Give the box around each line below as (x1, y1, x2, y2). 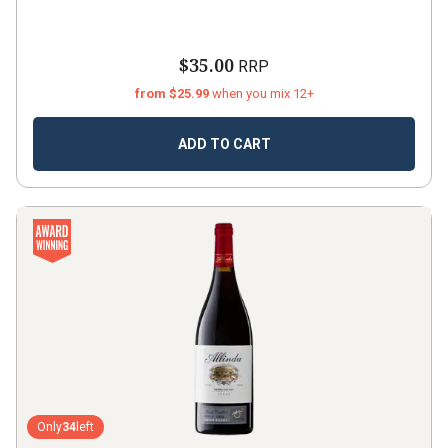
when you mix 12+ (211, 86, 314, 101)
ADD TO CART (177, 136, 271, 152)
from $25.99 (134, 86, 212, 101)
